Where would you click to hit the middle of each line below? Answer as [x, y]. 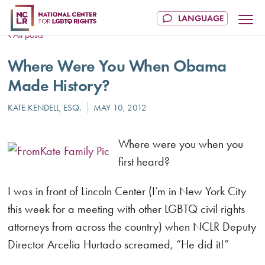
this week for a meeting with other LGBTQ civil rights [127, 209]
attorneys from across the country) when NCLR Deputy [132, 227]
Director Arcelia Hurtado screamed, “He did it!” [119, 244]
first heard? [144, 161]
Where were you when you [181, 144]
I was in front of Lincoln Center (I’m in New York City [127, 191]
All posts [28, 35]
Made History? [59, 85]
